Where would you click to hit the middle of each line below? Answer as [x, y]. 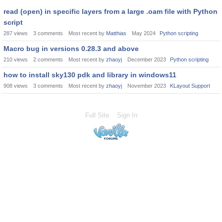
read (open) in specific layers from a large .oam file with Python [111, 11]
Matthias [116, 33]
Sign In [127, 115]
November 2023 [147, 86]
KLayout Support [190, 86]
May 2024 [144, 33]
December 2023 [147, 59]
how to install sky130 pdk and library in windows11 [90, 75]
